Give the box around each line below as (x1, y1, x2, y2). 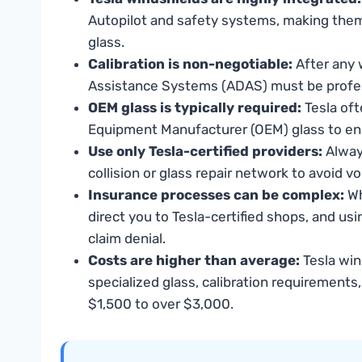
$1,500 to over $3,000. (88, 295, 234, 312)
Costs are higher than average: (88, 251, 300, 268)
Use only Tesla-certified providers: (88, 142, 322, 159)
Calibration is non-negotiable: (88, 55, 293, 72)
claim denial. (88, 229, 166, 246)
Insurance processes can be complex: (88, 186, 344, 203)
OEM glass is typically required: (88, 99, 301, 116)
